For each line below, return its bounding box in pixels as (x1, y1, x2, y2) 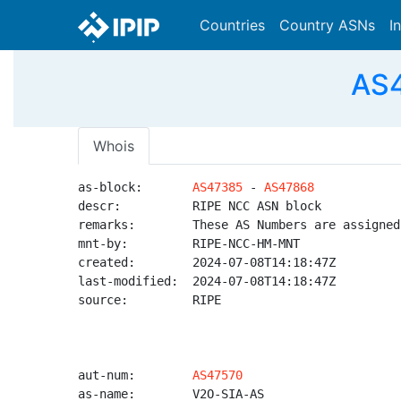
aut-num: (78, 368, 192, 382)
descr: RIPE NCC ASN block (78, 199, 321, 213)
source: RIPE (78, 293, 221, 307)
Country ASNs (279, 16, 375, 34)
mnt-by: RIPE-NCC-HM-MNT (78, 236, 300, 251)
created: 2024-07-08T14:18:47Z (78, 255, 336, 269)
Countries (200, 16, 265, 34)
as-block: (78, 180, 192, 194)
